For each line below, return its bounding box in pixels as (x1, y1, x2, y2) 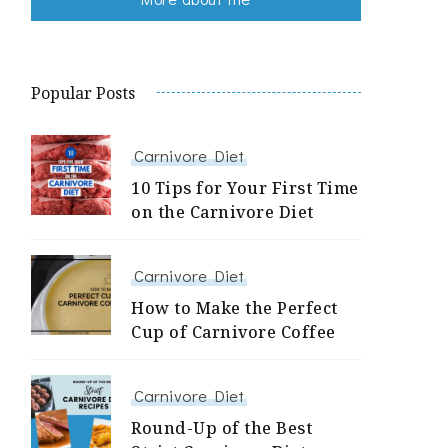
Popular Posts (31, 82, 135, 105)
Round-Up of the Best (131, 417, 312, 440)
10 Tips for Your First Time (131, 177, 359, 200)
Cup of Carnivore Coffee (131, 321, 336, 344)
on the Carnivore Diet (131, 201, 314, 224)
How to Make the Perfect (131, 297, 338, 320)
